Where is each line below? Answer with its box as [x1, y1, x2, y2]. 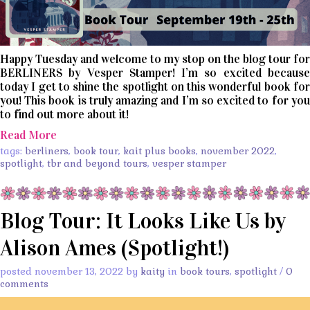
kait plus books [123, 144, 196, 157]
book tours [180, 265, 230, 278]
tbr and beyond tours [47, 156, 147, 170]
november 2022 [201, 144, 275, 157]
